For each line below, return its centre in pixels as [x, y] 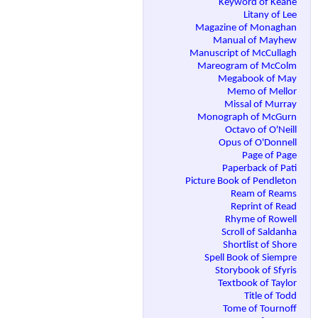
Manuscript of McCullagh [244, 54]
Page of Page [270, 156]
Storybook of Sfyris [257, 271]
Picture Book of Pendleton [242, 182]
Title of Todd [272, 297]
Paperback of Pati [261, 169]
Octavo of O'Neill [262, 131]
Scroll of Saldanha [260, 233]
